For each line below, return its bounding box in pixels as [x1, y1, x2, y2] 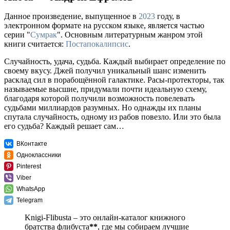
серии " [4, 30, 30, 40]
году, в [155, 12, 180, 21]
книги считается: [4, 40, 66, 49]
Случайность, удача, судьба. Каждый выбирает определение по [4, 57, 225, 66]
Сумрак [30, 30, 57, 40]
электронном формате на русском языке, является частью [4, 21, 204, 30]
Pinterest [16, 163, 41, 170]
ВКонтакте [16, 140, 47, 148]
